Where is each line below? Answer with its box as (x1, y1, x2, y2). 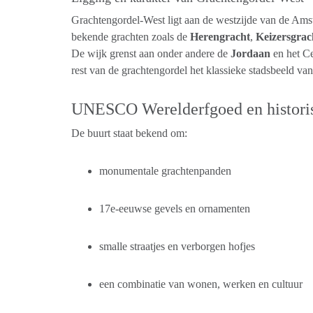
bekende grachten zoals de (71, 31, 190, 43)
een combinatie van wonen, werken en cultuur (99, 278, 303, 290)
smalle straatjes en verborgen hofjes (99, 240, 255, 252)
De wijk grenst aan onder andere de (71, 48, 231, 59)
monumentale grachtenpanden (99, 165, 231, 177)
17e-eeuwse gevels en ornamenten (99, 203, 250, 214)
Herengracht (190, 31, 250, 43)
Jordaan (231, 48, 270, 59)
